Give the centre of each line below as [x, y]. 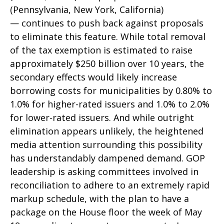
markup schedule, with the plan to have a [99, 198]
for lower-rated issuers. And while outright [102, 117]
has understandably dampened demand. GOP [107, 158]
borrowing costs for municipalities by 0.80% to [111, 90]
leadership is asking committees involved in [104, 171]
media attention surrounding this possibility [106, 144]
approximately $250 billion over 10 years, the [107, 63]
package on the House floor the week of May [106, 212]
